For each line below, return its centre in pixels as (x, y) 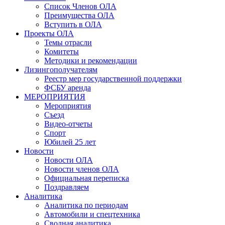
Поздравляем (67, 187)
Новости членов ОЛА (82, 169)
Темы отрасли (68, 42)
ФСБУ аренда (68, 88)
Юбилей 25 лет (70, 142)
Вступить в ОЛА (73, 24)
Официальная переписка (87, 178)
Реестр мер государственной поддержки (113, 79)
